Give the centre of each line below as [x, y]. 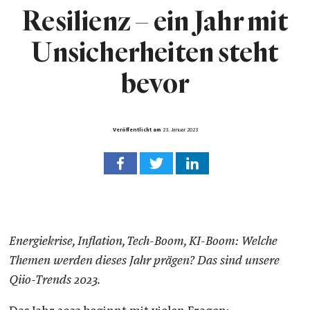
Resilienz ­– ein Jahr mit [155, 21]
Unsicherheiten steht [155, 53]
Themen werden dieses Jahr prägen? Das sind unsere [144, 261]
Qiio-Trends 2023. [54, 281]
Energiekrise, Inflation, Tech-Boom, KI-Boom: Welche [143, 242]
